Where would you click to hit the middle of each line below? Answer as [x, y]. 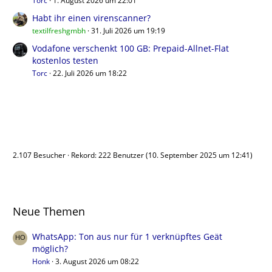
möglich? [50, 249]
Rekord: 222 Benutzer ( [110, 155]
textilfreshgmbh [59, 31]
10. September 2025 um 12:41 [199, 155]
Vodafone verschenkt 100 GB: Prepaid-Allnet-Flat [131, 48]
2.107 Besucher [40, 155]
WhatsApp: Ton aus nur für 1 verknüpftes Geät [127, 236]
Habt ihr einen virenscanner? [91, 18]
